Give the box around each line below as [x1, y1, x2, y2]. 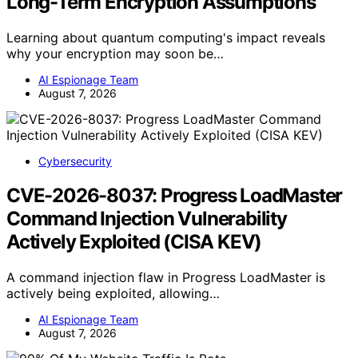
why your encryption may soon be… [6, 46, 224, 62]
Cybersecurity [38, 154, 112, 169]
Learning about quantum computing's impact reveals [6, 30, 325, 46]
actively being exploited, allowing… [6, 285, 220, 302]
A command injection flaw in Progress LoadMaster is [6, 269, 325, 286]
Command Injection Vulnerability [6, 207, 287, 231]
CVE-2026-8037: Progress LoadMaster [6, 184, 343, 208]
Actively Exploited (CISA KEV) [6, 230, 262, 254]
